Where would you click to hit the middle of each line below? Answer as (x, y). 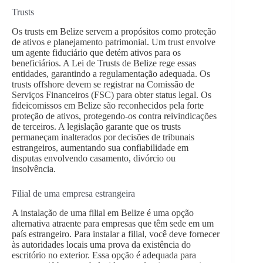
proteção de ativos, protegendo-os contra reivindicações (114, 116)
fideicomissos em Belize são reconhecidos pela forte (108, 105)
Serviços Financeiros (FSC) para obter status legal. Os (112, 95)
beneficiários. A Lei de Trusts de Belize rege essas (104, 63)
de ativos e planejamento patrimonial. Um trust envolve (114, 42)
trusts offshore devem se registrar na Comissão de (103, 84)
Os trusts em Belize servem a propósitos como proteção (114, 31)
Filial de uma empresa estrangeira (73, 193)
